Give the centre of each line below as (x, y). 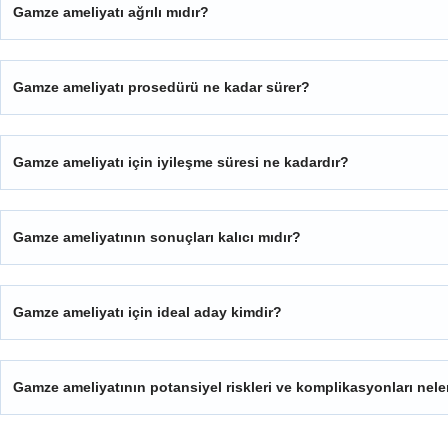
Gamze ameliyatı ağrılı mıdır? (111, 12)
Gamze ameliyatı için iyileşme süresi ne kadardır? (181, 162)
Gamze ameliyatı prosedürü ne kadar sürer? (161, 87)
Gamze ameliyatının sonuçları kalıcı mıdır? (157, 237)
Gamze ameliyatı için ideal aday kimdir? (147, 312)
